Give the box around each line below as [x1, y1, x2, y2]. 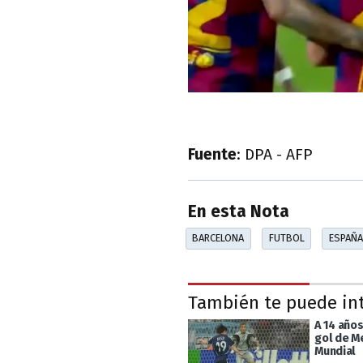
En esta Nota [188, 202, 289, 223]
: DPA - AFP [237, 144, 313, 164]
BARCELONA [192, 232, 245, 245]
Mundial [314, 344, 357, 358]
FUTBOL [268, 232, 305, 245]
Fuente [188, 144, 237, 164]
